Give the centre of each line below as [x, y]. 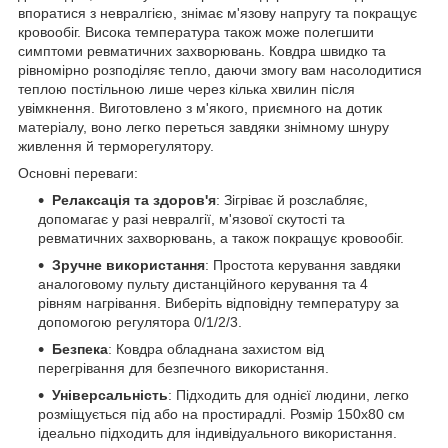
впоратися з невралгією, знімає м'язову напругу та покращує [217, 12]
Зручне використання [128, 264]
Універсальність [110, 394]
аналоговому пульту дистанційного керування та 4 [203, 283]
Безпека [80, 348]
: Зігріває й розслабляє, [292, 199]
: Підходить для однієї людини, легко [288, 394]
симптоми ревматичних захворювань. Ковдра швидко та [202, 50]
